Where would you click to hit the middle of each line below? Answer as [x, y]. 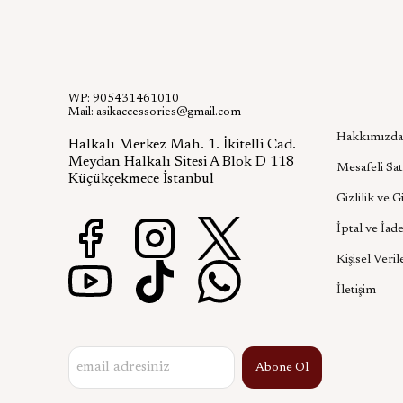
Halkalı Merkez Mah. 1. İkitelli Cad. [182, 145]
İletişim [356, 291]
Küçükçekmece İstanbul [141, 179]
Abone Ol [282, 368]
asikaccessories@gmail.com [169, 112]
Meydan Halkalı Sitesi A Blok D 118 [181, 162]
